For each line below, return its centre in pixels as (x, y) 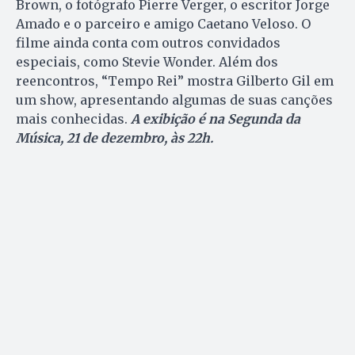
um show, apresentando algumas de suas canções (174, 100)
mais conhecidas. (73, 119)
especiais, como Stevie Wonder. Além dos (147, 62)
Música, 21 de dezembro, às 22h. (115, 138)
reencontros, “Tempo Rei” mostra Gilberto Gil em (175, 81)
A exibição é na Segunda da (216, 119)
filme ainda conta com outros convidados (148, 43)
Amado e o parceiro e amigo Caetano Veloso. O (163, 24)
